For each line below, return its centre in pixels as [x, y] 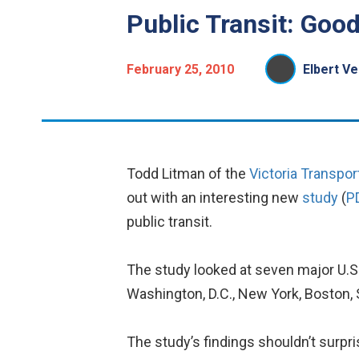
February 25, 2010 [180, 69]
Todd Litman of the [188, 173]
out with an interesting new [214, 198]
